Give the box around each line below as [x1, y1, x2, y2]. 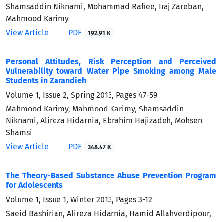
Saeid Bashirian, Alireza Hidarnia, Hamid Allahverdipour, [6, 208, 211, 218]
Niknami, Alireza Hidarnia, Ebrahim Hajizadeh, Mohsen [6, 115, 202, 125]
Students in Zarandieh [6, 75, 86, 85]
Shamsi [6, 127, 32, 137]
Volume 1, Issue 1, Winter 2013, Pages [6, 194, 138, 204]
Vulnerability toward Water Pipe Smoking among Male [6, 66, 216, 76]
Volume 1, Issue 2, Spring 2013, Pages [6, 90, 138, 100]
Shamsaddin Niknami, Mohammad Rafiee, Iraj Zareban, [6, 1, 204, 11]
